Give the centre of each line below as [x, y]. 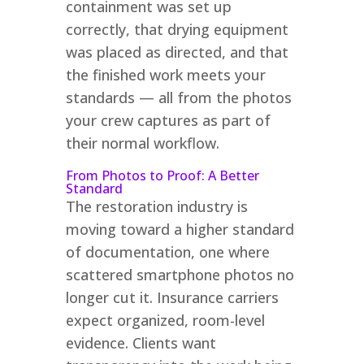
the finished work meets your [165, 74]
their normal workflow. [142, 143]
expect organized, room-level [165, 320]
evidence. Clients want [141, 342]
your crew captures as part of [168, 120]
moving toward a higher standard [180, 229]
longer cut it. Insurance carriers [172, 297]
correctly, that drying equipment [177, 29]
